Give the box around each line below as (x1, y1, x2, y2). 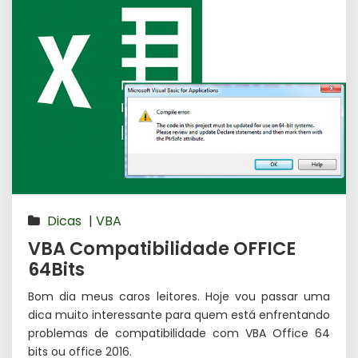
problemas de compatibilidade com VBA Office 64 (28, 325, 330, 342)
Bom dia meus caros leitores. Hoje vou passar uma (28, 288, 330, 305)
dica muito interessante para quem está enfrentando (28, 307, 330, 324)
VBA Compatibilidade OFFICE (28, 236, 296, 262)
